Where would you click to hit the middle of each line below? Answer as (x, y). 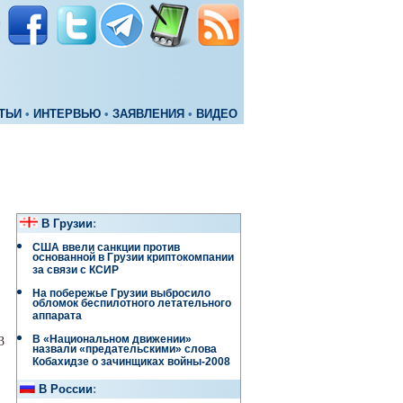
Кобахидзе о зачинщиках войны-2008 (131, 364)
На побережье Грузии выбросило (121, 293)
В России (66, 390)
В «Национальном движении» (112, 339)
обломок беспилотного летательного (132, 305)
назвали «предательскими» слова (125, 351)
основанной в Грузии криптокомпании (133, 260)
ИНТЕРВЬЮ (67, 114)
